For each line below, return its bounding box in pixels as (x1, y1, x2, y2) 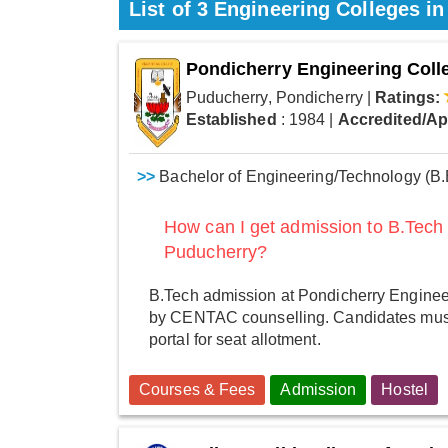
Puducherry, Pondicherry (185, 89, 363, 107)
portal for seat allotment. (149, 330, 321, 348)
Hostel (381, 380, 428, 398)
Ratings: (375, 89, 441, 107)
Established (185, 111, 277, 129)
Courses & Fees (139, 380, 256, 398)
